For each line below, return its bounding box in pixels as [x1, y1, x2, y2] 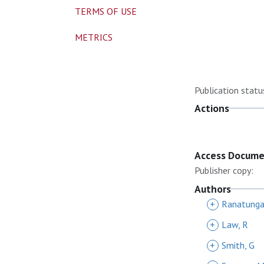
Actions [194, 101, 229, 115]
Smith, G [222, 239, 255, 251]
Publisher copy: [194, 164, 253, 176]
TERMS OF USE [75, 5, 137, 17]
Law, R [222, 219, 248, 230]
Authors [194, 182, 231, 196]
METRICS [75, 31, 113, 43]
